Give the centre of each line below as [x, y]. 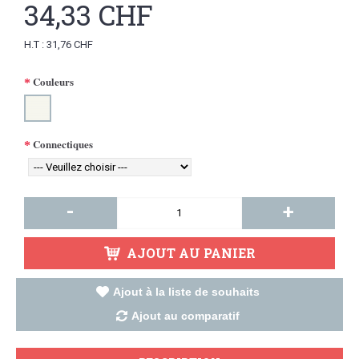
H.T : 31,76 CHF [58, 44]
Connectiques [63, 144]
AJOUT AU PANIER [191, 252]
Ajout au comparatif [185, 315]
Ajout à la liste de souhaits [186, 291]
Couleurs [53, 82]
